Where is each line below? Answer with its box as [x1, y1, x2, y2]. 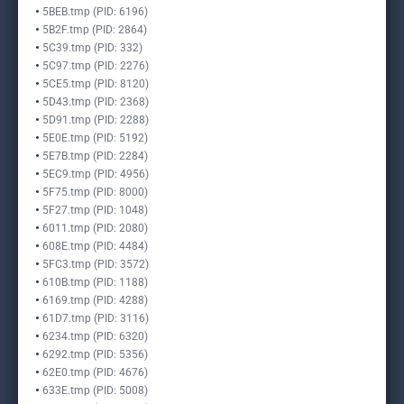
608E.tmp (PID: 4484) [42, 240, 148, 252]
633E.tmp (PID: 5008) [42, 384, 148, 397]
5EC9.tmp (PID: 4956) [42, 168, 149, 180]
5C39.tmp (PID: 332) [42, 41, 142, 54]
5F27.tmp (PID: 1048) [42, 204, 148, 216]
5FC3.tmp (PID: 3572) [42, 258, 149, 271]
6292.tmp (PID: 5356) [42, 348, 148, 361]
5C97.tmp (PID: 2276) [42, 60, 149, 72]
